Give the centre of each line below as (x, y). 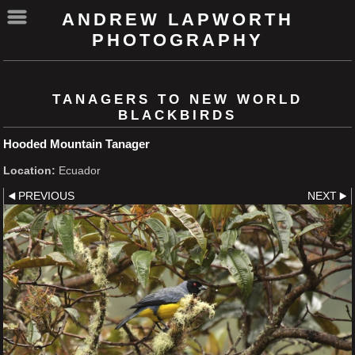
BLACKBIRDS (177, 116)
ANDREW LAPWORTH (177, 19)
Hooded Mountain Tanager (76, 144)
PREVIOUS (46, 196)
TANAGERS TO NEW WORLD (177, 100)
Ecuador (78, 171)
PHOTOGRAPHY (177, 40)
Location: (29, 171)
